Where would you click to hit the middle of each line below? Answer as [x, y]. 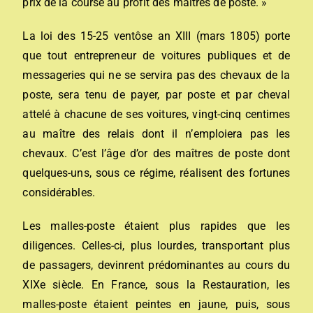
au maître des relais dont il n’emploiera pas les [156, 133]
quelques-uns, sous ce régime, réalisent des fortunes [156, 173]
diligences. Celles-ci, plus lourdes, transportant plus [156, 245]
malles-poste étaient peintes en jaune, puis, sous [156, 304]
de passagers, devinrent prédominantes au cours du [156, 265]
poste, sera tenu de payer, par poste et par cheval [156, 94]
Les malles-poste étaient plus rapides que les [156, 226]
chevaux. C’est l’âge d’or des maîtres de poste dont [156, 153]
